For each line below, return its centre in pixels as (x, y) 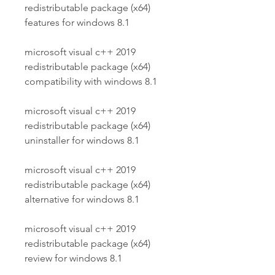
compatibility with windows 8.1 (91, 81)
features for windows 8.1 (77, 22)
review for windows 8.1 (73, 258)
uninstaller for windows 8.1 (82, 140)
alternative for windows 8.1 (82, 199)
